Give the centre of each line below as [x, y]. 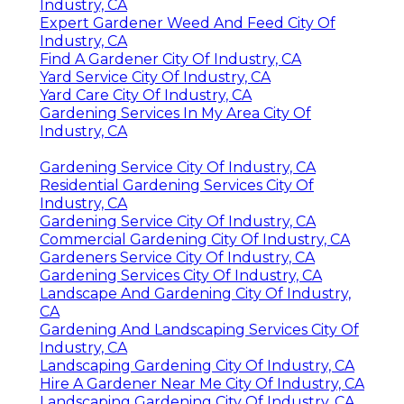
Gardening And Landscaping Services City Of [199, 329]
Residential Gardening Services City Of [177, 185]
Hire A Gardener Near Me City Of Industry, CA [202, 383]
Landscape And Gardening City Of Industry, [195, 293]
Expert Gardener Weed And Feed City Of [188, 23]
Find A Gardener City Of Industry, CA [170, 59]
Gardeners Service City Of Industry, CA [177, 257]
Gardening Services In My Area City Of [175, 113]
